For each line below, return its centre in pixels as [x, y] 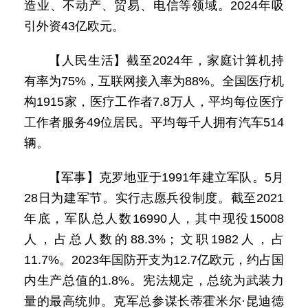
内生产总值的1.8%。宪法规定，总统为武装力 [154, 280]
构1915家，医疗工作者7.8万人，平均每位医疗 [154, 102]
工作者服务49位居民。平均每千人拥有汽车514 [154, 122]
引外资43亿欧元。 [74, 26]
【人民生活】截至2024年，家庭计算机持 [166, 60]
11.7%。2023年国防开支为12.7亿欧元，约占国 [154, 260]
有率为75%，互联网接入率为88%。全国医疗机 [154, 81]
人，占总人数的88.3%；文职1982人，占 [154, 239]
